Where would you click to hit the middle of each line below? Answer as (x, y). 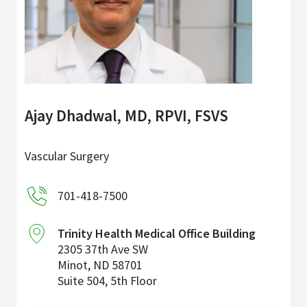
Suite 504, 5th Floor (107, 281)
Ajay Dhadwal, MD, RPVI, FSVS (126, 116)
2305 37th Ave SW (103, 249)
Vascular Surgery (67, 156)
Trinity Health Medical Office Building (157, 234)
